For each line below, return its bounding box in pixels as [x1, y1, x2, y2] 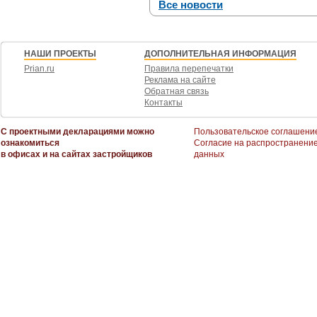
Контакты [144, 98, 183, 108]
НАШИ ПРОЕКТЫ [24, 49, 96, 59]
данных [194, 149, 224, 159]
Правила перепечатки [144, 64, 234, 74]
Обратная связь [144, 86, 209, 96]
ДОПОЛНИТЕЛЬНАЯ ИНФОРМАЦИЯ [144, 49, 296, 59]
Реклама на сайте [144, 75, 216, 85]
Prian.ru [24, 64, 54, 74]
